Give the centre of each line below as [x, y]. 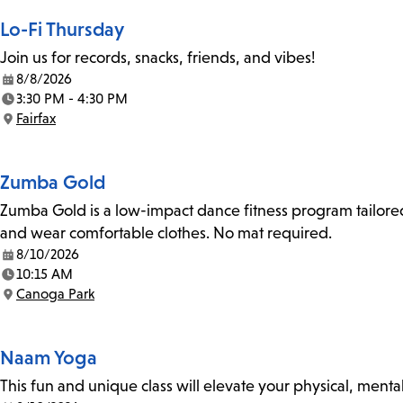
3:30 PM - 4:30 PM [72, 99]
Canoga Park [55, 294]
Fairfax [36, 119]
